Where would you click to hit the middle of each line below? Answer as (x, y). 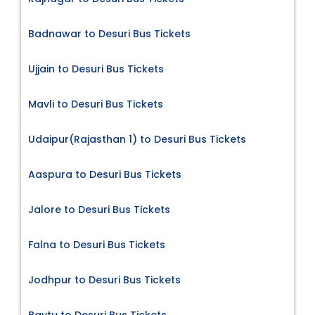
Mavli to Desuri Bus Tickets (96, 104)
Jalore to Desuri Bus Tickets (99, 209)
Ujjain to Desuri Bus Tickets (96, 69)
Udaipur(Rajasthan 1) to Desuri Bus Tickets (137, 139)
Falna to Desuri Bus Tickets (97, 244)
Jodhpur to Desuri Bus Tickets (104, 279)
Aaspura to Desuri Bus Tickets (105, 174)
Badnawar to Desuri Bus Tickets (109, 33)
